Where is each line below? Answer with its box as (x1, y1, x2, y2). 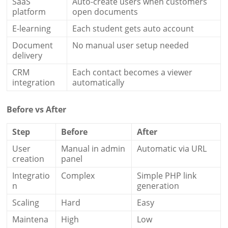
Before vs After (7, 103, 67, 115)
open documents (72, 6, 138, 17)
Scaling (12, 196, 40, 208)
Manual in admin (61, 142, 126, 154)
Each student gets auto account (72, 22, 194, 34)
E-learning (12, 22, 51, 34)
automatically (72, 76, 125, 88)
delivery (12, 49, 43, 61)
